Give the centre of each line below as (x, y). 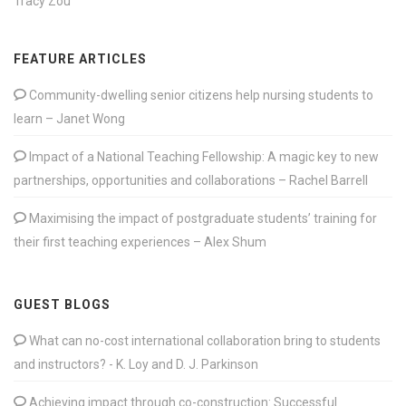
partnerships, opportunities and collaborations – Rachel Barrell (191, 180)
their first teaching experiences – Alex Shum (140, 242)
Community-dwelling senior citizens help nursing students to (200, 95)
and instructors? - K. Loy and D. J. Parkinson (136, 364)
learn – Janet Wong (69, 118)
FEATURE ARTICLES (80, 58)
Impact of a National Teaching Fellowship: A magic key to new (203, 156)
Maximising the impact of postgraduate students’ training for (202, 218)
